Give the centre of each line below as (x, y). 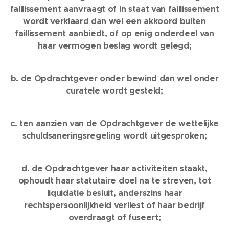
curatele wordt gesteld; (114, 91)
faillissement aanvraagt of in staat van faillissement (114, 9)
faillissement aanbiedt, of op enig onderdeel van (114, 33)
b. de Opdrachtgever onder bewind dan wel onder (114, 78)
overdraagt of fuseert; (114, 217)
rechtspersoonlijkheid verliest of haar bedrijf (114, 205)
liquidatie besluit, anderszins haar (114, 193)
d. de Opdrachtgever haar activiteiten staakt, (114, 168)
